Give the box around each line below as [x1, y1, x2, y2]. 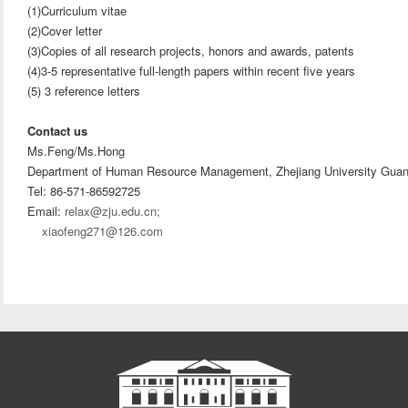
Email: [27, 202, 66, 219]
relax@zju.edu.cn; [65, 202, 161, 219]
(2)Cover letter [27, 22, 103, 39]
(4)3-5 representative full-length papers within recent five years [27, 62, 356, 79]
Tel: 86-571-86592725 [27, 182, 141, 199]
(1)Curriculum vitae [27, 2, 127, 19]
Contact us [27, 122, 88, 139]
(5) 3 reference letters [27, 82, 148, 99]
